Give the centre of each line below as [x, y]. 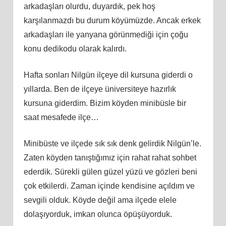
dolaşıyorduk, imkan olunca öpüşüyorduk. [98, 214]
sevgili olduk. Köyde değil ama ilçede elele [100, 200]
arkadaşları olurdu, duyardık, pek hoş [89, 6]
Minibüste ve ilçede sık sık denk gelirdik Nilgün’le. [112, 143]
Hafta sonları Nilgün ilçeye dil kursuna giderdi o [108, 75]
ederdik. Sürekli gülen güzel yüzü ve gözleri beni [110, 172]
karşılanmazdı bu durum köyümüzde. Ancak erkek [112, 20]
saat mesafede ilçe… [61, 117]
